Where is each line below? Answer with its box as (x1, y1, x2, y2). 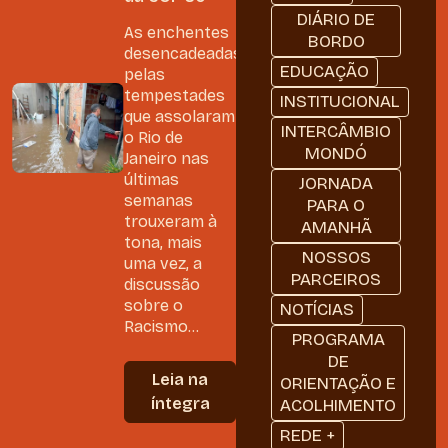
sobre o (124, 295, 183, 315)
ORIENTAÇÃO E (280, 373, 397, 395)
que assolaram (124, 106, 235, 126)
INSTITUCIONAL (280, 91, 401, 113)
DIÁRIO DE (297, 9, 375, 31)
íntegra (150, 393, 210, 413)
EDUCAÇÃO (280, 61, 370, 83)
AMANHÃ (300, 217, 372, 239)
